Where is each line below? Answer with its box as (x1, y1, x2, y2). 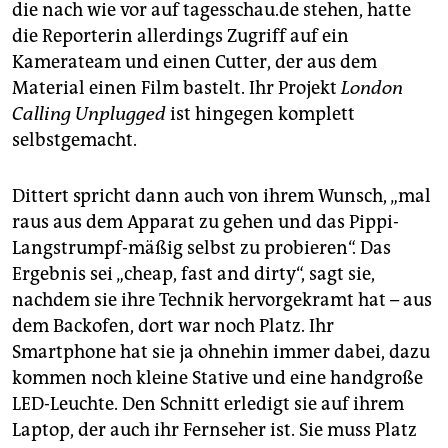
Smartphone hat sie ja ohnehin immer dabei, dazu (12, 341, 430, 364)
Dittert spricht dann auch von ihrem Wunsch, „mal (12, 185, 431, 208)
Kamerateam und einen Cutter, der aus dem (12, 51, 377, 74)
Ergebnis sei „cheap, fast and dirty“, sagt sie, (12, 263, 375, 286)
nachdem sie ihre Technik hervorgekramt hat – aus (12, 289, 432, 312)
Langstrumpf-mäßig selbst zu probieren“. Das (12, 237, 391, 260)
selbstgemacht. (12, 129, 137, 152)
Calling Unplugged (12, 103, 166, 126)
